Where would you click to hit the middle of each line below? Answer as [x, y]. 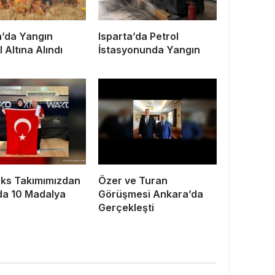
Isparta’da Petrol [138, 36]
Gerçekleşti [126, 207]
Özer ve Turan [133, 180]
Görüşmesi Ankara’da [151, 194]
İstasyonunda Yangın [149, 49]
